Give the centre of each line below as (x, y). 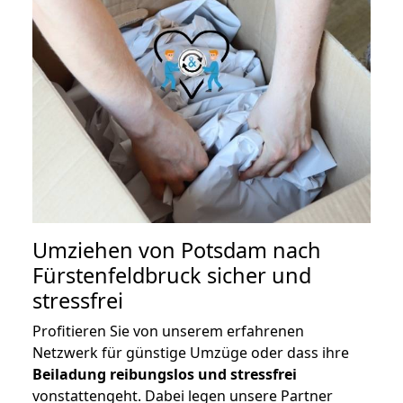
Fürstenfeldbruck (117, 276)
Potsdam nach (251, 251)
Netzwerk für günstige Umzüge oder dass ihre (191, 353)
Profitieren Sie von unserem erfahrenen (168, 331)
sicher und (256, 276)
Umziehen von (107, 251)
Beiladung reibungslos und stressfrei (165, 375)
